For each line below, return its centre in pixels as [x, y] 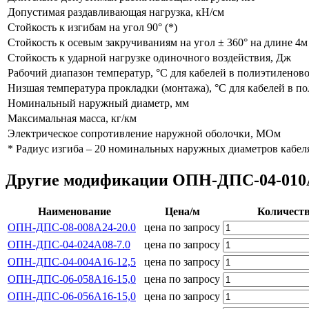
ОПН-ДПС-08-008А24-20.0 [72, 227]
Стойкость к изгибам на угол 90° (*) [92, 27]
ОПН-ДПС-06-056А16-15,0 [72, 296]
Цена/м [182, 211]
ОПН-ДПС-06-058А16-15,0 [72, 279]
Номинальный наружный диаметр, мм [98, 103]
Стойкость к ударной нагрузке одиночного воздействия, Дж [149, 57]
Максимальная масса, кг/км [72, 118]
